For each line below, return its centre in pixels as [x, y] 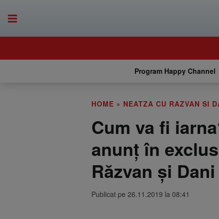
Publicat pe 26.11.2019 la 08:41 [141, 194]
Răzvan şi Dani [153, 171]
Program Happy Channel [175, 71]
